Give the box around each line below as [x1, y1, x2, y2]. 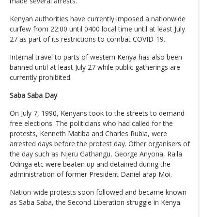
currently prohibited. [10, 72, 72, 82]
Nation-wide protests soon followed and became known [10, 187, 186, 197]
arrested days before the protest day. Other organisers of [10, 139, 190, 148]
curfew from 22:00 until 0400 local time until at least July [10, 24, 185, 33]
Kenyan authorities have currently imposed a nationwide [10, 14, 186, 23]
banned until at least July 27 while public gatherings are [10, 62, 180, 72]
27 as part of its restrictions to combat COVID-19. [10, 34, 165, 44]
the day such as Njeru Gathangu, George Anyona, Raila [10, 149, 182, 158]
